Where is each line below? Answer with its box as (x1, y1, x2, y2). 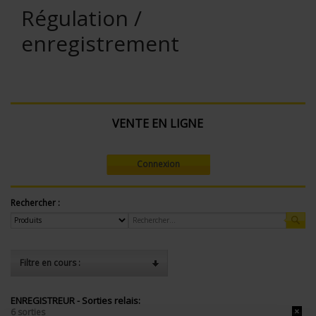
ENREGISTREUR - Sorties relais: (11, 293, 140, 307)
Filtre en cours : (20, 256, 80, 269)
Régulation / (21, 4, 142, 32)
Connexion (136, 157, 180, 170)
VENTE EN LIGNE (111, 116, 203, 131)
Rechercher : (11, 196, 60, 209)
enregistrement (21, 29, 179, 58)
